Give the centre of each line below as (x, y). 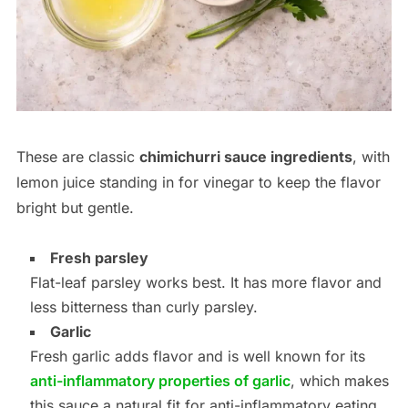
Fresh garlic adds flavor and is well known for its (197, 357)
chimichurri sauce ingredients (245, 157)
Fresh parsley (99, 258)
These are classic (77, 157)
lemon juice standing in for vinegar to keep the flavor (198, 183)
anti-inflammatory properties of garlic (160, 381)
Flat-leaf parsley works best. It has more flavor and (205, 283)
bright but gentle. (75, 208)
